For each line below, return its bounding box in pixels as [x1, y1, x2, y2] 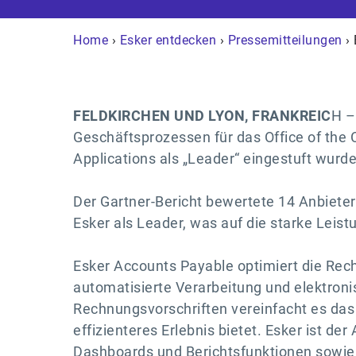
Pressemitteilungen [227, 32, 342, 48]
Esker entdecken [119, 32, 216, 48]
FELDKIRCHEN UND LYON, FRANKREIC [73, 106, 331, 124]
